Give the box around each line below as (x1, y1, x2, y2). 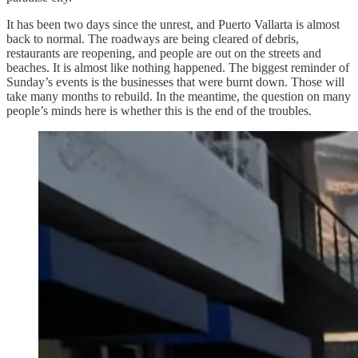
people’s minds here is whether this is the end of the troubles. (6, 103, 312, 117)
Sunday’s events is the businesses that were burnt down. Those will (6, 74, 344, 89)
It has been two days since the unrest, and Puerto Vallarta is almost (6, 17, 340, 31)
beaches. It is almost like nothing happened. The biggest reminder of (6, 60, 349, 74)
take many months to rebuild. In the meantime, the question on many (6, 89, 351, 103)
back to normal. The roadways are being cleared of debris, (6, 31, 299, 46)
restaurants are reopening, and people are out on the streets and (6, 46, 321, 60)
